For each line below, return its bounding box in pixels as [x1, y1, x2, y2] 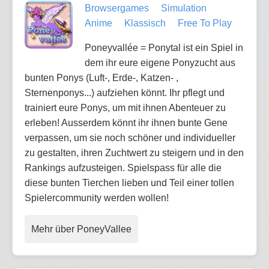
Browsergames [85, 2, 149, 13]
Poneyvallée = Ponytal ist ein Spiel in [85, 42, 243, 53]
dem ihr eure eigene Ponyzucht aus [85, 57, 235, 68]
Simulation [161, 2, 207, 13]
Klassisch [124, 17, 166, 28]
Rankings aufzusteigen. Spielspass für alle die [25, 162, 222, 173]
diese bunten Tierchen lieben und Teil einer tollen [25, 177, 234, 188]
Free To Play [178, 17, 232, 28]
